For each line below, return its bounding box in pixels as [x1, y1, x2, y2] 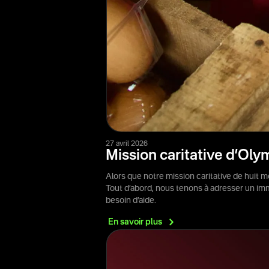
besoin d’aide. [106, 196, 156, 205]
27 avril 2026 [106, 140, 148, 148]
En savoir [108, 217, 145, 226]
